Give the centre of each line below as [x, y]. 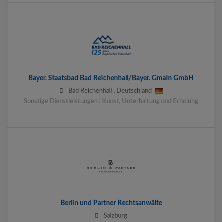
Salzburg [115, 215]
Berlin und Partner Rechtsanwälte [111, 203]
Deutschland [134, 90]
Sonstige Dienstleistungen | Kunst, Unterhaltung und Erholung [111, 101]
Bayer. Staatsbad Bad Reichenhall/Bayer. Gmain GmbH [111, 78]
